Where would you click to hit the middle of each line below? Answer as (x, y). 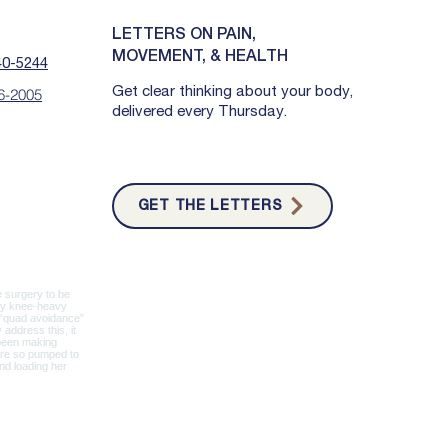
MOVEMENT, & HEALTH (200, 57)
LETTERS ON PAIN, (184, 35)
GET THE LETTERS (210, 206)
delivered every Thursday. (199, 110)
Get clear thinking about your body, (232, 90)
